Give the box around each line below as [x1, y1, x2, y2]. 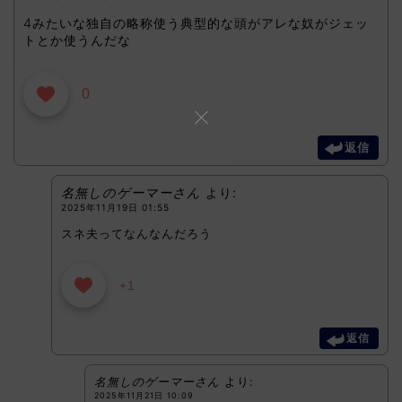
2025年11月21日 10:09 [94, 389, 195, 400]
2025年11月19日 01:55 [60, 201, 170, 213]
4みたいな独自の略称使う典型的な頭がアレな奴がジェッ [23, 15, 369, 31]
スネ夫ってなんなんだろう [60, 225, 212, 240]
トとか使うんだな [23, 32, 131, 48]
